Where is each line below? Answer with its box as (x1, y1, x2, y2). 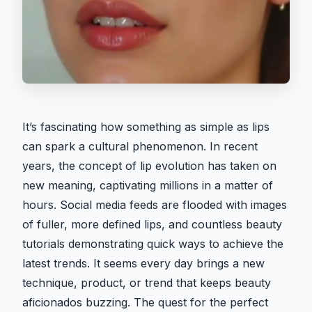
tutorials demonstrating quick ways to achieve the (22, 237, 283, 251)
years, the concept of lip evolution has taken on (22, 159, 276, 173)
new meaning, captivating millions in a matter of (22, 178, 273, 193)
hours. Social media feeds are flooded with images (22, 198, 287, 212)
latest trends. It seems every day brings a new (22, 256, 265, 271)
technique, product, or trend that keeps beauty (22, 276, 271, 290)
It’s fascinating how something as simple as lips (22, 120, 270, 134)
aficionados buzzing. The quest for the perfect (22, 295, 268, 310)
